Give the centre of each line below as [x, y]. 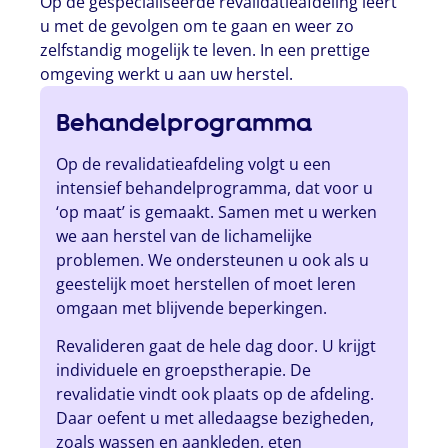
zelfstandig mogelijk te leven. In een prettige [205, 49]
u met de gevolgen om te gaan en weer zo [197, 25]
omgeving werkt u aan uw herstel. [167, 73]
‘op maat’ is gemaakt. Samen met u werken [217, 211]
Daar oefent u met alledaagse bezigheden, [215, 418]
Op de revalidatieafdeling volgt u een [194, 163]
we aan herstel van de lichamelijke [184, 235]
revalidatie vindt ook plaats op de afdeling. [215, 394]
